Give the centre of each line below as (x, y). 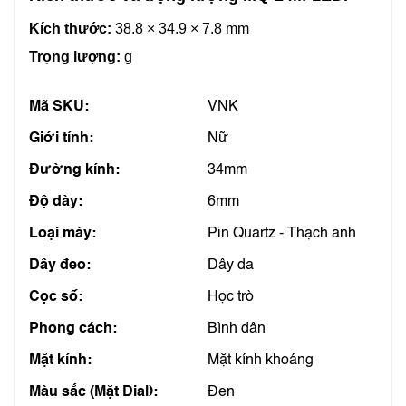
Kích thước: (70, 29)
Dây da (231, 266)
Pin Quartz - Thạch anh (282, 234)
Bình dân (237, 329)
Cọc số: (56, 297)
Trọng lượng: (77, 57)
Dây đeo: (60, 266)
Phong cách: (73, 329)
